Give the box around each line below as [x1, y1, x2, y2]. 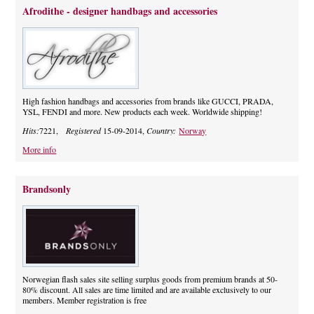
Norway [179, 125, 207, 137]
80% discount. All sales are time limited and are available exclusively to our [22, 284, 272, 296]
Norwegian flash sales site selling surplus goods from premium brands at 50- [22, 273, 278, 285]
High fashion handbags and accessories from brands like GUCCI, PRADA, [22, 95, 274, 107]
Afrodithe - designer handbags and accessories [22, 4, 218, 19]
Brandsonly [22, 182, 71, 197]
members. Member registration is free [22, 294, 147, 306]
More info [22, 144, 57, 156]
